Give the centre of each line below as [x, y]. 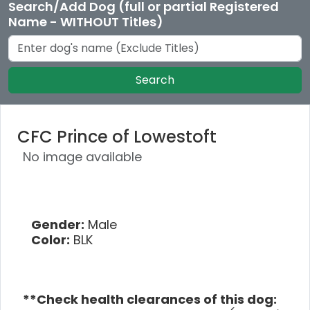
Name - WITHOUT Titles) [86, 21]
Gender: [58, 224]
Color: [51, 239]
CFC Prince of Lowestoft [117, 136]
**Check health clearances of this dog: [150, 299]
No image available [82, 156]
